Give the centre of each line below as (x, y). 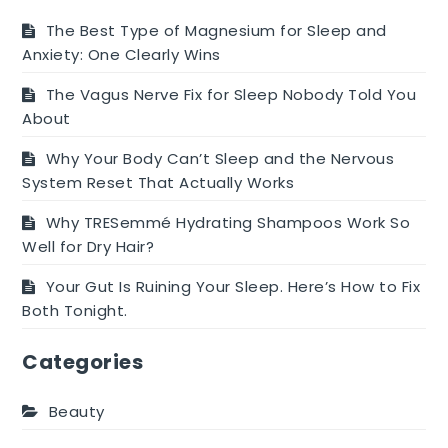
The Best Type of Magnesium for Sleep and (216, 30)
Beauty (76, 411)
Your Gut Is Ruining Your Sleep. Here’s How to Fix (233, 286)
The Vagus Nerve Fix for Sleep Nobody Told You (231, 94)
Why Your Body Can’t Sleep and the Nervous (220, 158)
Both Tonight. (75, 310)
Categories (83, 361)
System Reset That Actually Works (158, 182)
